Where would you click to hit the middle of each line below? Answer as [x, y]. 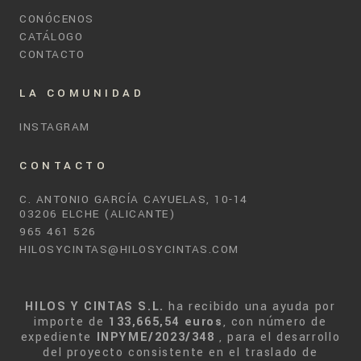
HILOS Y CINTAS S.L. [95, 307]
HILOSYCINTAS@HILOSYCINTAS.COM [129, 249]
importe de [71, 322]
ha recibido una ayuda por [250, 307]
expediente [58, 337]
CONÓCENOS [57, 19]
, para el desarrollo [278, 337]
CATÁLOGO [51, 37]
